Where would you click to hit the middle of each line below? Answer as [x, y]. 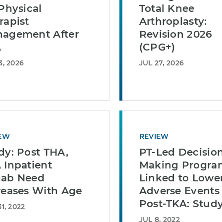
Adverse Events [179, 191]
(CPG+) [157, 47]
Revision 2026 [176, 34]
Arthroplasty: [173, 21]
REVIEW [154, 136]
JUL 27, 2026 [162, 63]
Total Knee [167, 8]
